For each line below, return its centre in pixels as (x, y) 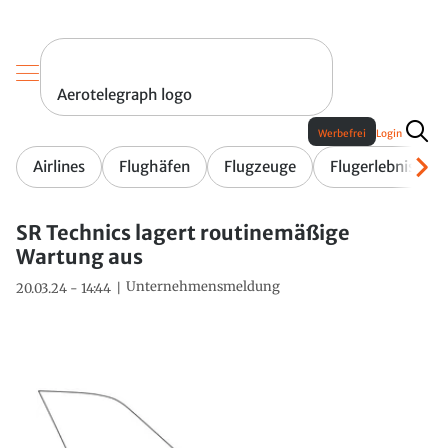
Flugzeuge (260, 167)
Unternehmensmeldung (203, 287)
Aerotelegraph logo (124, 95)
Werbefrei (342, 134)
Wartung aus (79, 257)
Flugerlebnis (372, 167)
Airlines (59, 167)
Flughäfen (154, 167)
